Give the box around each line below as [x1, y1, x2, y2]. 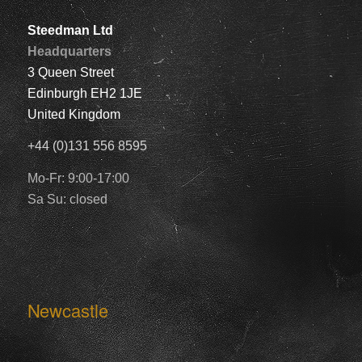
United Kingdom [27, 107, 120, 121]
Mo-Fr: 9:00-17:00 [27, 170, 129, 185]
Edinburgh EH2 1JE [27, 86, 142, 100]
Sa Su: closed [27, 192, 107, 206]
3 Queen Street [27, 65, 114, 79]
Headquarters [27, 44, 112, 58]
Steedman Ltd [27, 23, 113, 37]
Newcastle [27, 297, 108, 323]
